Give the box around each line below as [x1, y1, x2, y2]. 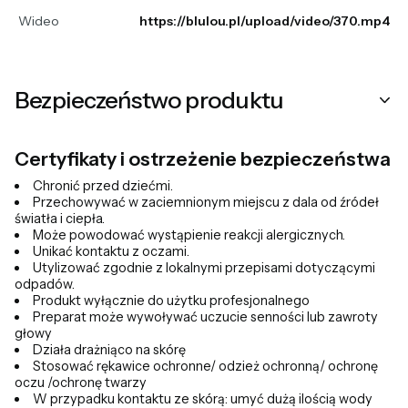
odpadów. [15, 276, 75, 293]
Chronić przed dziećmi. [33, 178, 174, 195]
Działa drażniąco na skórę [33, 342, 187, 359]
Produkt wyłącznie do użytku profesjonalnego [33, 292, 311, 310]
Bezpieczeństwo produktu [15, 86, 284, 115]
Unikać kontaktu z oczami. [33, 243, 190, 260]
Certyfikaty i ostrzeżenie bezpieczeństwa [15, 148, 391, 171]
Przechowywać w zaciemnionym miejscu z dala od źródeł [33, 194, 380, 211]
